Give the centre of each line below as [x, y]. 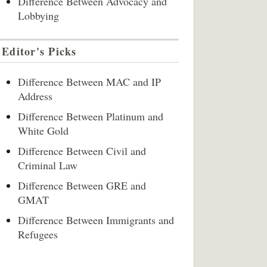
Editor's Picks [39, 51]
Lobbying [38, 15]
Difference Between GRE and [82, 185]
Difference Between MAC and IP [89, 82]
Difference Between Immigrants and [96, 220]
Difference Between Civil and [82, 151]
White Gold [43, 131]
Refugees [38, 234]
